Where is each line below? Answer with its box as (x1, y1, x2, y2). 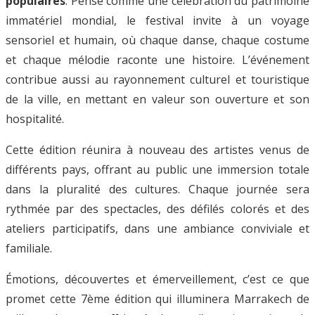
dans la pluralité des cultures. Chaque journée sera (6, 181, 309, 197)
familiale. (6, 240, 52, 256)
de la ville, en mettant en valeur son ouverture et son (6, 91, 309, 107)
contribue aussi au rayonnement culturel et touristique (6, 71, 309, 87)
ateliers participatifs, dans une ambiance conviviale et (6, 220, 309, 236)
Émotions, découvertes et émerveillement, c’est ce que (6, 271, 309, 287)
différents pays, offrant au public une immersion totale (6, 161, 309, 177)
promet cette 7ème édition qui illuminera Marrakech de (6, 290, 309, 307)
